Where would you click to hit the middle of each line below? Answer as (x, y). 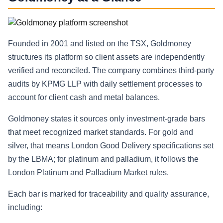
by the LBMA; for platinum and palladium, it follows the (103, 159)
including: (25, 208)
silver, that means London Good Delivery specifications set (111, 146)
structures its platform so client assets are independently (106, 57)
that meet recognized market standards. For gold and (101, 132)
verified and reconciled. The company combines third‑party (111, 71)
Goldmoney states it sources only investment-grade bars (107, 119)
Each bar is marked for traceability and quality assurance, (109, 194)
